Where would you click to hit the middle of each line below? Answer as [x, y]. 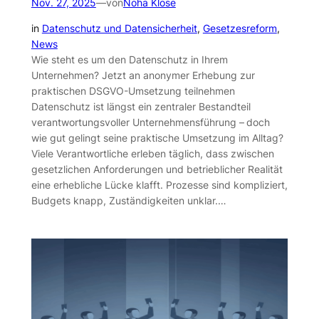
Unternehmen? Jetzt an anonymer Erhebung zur [143, 75]
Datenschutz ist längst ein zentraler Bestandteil [141, 107]
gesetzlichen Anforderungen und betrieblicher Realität [157, 169]
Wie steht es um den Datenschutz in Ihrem [129, 60]
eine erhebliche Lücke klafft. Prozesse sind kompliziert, [159, 185]
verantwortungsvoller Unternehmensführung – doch [150, 122]
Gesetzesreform [240, 28]
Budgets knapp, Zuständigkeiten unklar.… [129, 201]
